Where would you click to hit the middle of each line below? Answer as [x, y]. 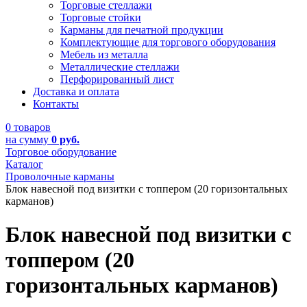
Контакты [56, 104]
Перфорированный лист [117, 79]
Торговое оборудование [61, 152]
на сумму [28, 139]
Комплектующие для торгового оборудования [168, 42]
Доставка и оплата [76, 91]
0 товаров [28, 127]
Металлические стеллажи [120, 67]
